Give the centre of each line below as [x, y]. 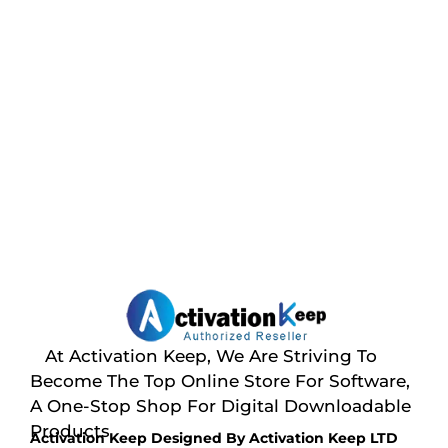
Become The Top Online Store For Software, [220, 380]
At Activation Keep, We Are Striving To [203, 355]
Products [70, 430]
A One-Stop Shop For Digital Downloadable [220, 405]
